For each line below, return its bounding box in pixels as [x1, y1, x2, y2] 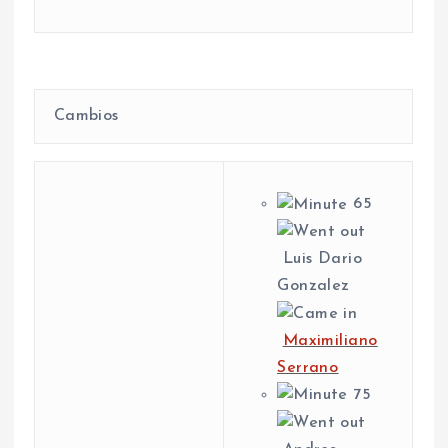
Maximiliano [282, 332, 378, 349]
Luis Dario [277, 251, 363, 268]
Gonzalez [277, 278, 350, 295]
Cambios [48, 107, 119, 124]
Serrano [277, 359, 339, 376]
